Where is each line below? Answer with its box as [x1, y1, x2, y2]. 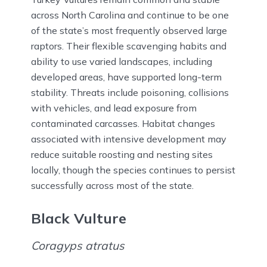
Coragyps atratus [31, 238, 125, 253]
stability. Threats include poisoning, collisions [31, 86, 229, 98]
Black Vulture [31, 209, 126, 228]
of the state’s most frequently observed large [31, 24, 227, 36]
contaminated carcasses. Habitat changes [31, 117, 215, 129]
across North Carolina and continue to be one [31, 8, 229, 21]
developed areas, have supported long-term [31, 70, 222, 83]
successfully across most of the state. [31, 179, 194, 191]
